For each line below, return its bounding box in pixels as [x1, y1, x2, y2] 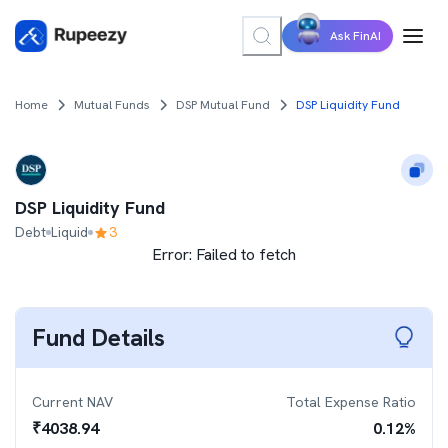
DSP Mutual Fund [176, 97, 270, 113]
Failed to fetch [196, 244, 296, 265]
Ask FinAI [330, 28, 381, 44]
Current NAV [32, 393, 113, 411]
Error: [152, 244, 196, 265]
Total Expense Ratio [286, 393, 416, 411]
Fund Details [32, 322, 165, 353]
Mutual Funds [74, 97, 150, 113]
